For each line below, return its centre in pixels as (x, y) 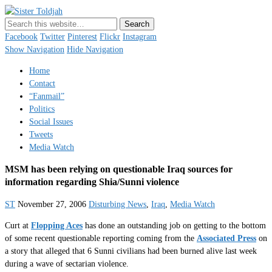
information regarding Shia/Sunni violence (92, 182)
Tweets (41, 134)
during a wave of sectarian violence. (67, 263)
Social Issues (51, 121)
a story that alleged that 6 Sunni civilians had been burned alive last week (131, 251)
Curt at (18, 225)
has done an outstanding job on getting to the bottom (174, 225)
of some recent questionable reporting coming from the (101, 238)
